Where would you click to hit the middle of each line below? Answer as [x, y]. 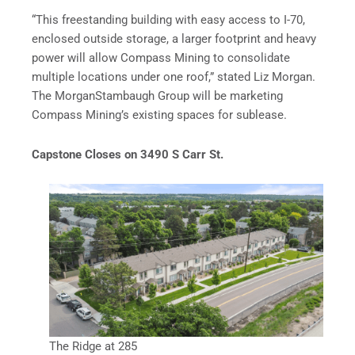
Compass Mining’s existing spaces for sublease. [161, 115]
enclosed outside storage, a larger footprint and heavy [174, 38]
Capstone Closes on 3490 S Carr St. [128, 154]
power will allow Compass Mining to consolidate [161, 57]
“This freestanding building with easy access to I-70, [168, 19]
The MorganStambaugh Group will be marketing [157, 95]
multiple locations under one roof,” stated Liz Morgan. [174, 76]
